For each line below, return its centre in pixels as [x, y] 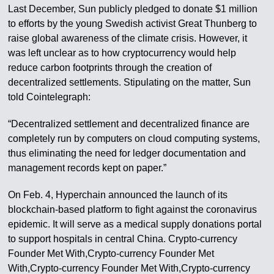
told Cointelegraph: [50, 97]
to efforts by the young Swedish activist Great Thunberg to [133, 23]
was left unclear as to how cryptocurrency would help [122, 53]
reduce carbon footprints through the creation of [110, 67]
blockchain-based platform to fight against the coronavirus [133, 209]
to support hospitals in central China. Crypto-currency [123, 239]
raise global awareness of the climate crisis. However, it [128, 38]
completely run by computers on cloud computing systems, [134, 138]
